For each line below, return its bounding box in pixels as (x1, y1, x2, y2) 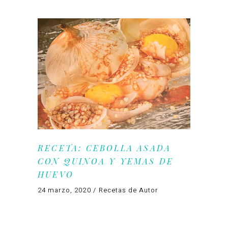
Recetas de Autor (98, 185, 159, 195)
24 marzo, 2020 (38, 185, 91, 195)
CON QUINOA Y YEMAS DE (38, 155, 174, 166)
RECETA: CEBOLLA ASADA (38, 142, 172, 153)
